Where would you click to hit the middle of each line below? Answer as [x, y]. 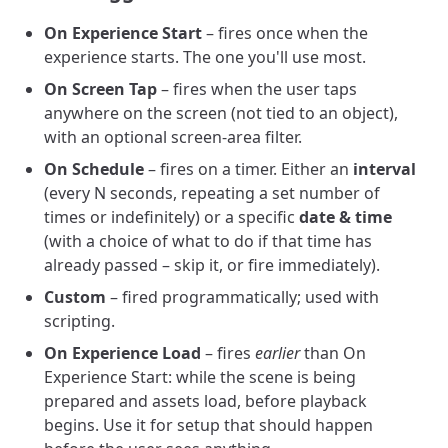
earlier [277, 353]
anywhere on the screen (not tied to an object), [221, 113]
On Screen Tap [100, 89]
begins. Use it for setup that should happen [208, 425]
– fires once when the [285, 33]
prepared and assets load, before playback [205, 401]
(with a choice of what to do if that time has [208, 241]
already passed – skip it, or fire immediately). [212, 265]
